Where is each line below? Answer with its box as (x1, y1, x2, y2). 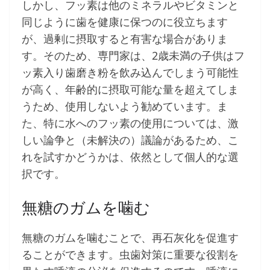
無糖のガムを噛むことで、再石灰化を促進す (22, 230, 239, 245)
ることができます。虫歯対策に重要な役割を (22, 247, 239, 262)
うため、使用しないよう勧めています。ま (22, 99, 228, 114)
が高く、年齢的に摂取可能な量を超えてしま (22, 82, 239, 97)
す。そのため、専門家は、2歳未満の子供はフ (22, 48, 245, 63)
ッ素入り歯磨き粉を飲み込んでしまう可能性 (22, 65, 239, 80)
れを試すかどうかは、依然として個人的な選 (22, 149, 239, 165)
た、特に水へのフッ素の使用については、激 (22, 116, 239, 131)
